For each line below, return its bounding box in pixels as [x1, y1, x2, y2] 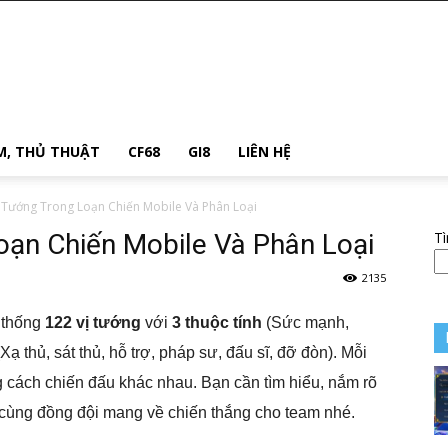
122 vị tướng [45, 314, 141, 331]
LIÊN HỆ [238, 142, 291, 161]
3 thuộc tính [172, 314, 262, 331]
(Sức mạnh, [262, 314, 349, 331]
